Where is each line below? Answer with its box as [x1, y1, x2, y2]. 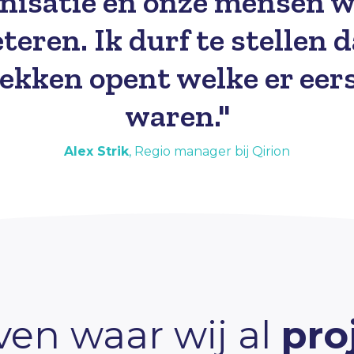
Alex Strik [64, 143, 129, 159]
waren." [124, 96, 230, 134]
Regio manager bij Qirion [134, 143, 290, 159]
